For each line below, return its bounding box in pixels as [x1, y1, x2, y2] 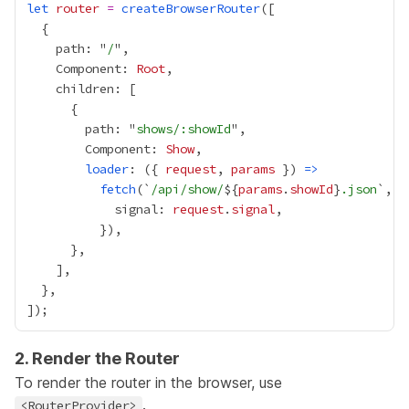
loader [85, 161, 129, 177]
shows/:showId [136, 121, 231, 137]
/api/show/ [151, 181, 224, 197]
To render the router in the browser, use [15, 373, 282, 392]
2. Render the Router [15, 349, 180, 368]
